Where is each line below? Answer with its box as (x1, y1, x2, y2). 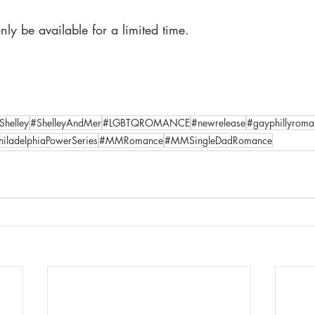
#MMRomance (99, 134, 163, 147)
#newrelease (191, 116, 245, 129)
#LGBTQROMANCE (103, 116, 190, 129)
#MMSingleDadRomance (165, 134, 272, 147)
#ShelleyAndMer (30, 116, 101, 129)
